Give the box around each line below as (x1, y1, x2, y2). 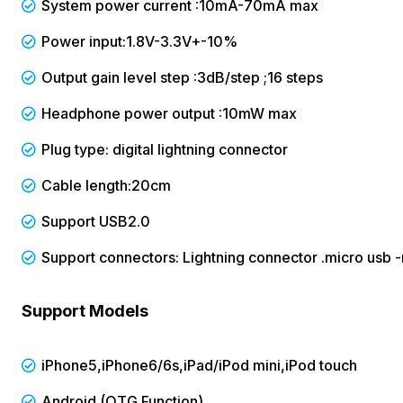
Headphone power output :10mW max (41, 103, 297, 122)
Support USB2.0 (41, 211, 150, 230)
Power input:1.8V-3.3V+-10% (41, 31, 237, 50)
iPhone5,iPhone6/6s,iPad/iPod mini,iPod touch (41, 355, 357, 374)
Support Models (22, 300, 148, 320)
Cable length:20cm (41, 175, 171, 194)
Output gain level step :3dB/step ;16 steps (41, 67, 323, 86)
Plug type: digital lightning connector (41, 139, 288, 158)
